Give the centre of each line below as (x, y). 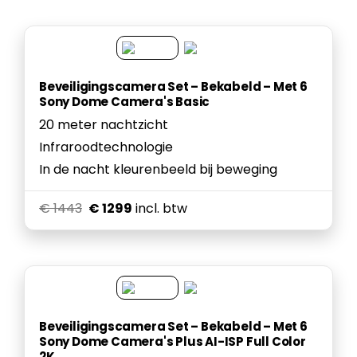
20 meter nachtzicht (104, 125)
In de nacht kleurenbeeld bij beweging (158, 169)
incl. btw (161, 208)
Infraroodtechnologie (106, 147)
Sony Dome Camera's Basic (125, 102)
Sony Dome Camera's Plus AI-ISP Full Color (173, 341)
